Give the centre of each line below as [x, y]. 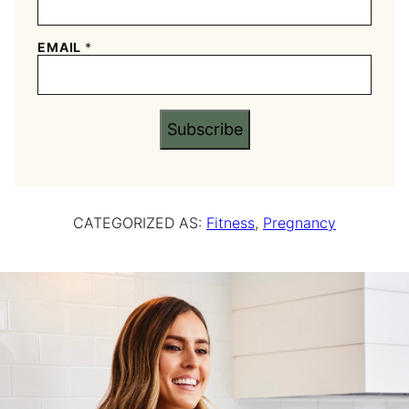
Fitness [231, 222]
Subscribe [204, 129]
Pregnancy [299, 222]
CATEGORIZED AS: [140, 222]
